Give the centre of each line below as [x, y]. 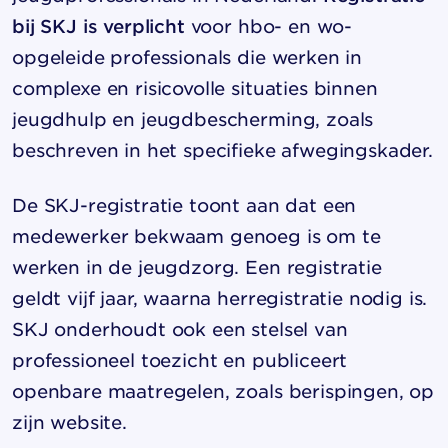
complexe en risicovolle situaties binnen [195, 88]
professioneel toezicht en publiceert [180, 360]
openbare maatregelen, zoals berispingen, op [223, 391]
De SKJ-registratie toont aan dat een [184, 205]
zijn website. [69, 422]
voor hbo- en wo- [268, 26]
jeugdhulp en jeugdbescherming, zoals [193, 119]
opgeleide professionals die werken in [187, 57]
